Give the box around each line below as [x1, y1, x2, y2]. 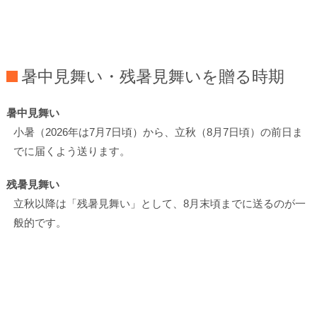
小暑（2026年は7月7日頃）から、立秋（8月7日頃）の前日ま [13, 126, 303, 139]
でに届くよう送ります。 [13, 145, 130, 158]
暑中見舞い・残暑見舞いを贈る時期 [21, 67, 284, 86]
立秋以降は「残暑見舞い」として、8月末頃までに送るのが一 [13, 197, 306, 210]
